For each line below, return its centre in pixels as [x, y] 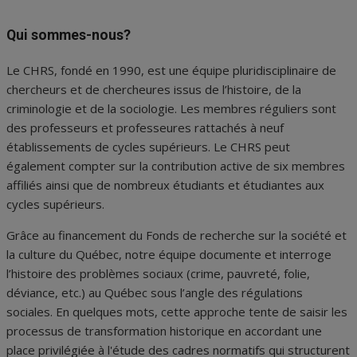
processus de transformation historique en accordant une [164, 330]
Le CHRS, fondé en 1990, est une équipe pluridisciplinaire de [171, 70]
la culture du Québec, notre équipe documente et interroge [169, 254]
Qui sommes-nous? [69, 35]
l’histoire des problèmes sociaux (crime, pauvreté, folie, [158, 273]
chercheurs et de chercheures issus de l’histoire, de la [154, 89]
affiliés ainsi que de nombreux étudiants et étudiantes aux [165, 184]
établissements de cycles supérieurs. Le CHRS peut [148, 146]
